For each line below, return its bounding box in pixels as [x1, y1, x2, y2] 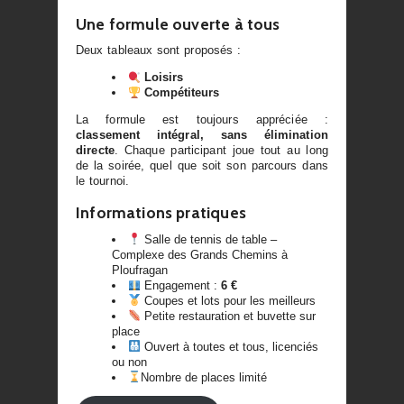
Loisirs [144, 70, 184, 85]
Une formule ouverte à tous [76, 14, 280, 33]
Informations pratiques [76, 202, 246, 222]
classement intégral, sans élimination [76, 128, 328, 142]
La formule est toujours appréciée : [76, 113, 328, 127]
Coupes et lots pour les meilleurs [141, 293, 317, 308]
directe [76, 143, 115, 158]
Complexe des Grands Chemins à [112, 247, 288, 262]
